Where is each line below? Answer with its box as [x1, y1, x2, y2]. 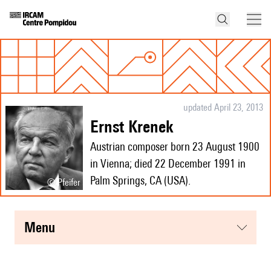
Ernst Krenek [99, 116, 173, 137]
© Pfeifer [47, 176, 80, 188]
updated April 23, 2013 [183, 102, 263, 114]
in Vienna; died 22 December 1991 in [90, 157, 246, 171]
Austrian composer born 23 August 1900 [90, 140, 260, 154]
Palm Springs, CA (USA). [90, 174, 191, 188]
